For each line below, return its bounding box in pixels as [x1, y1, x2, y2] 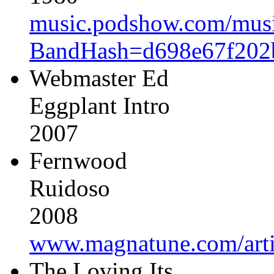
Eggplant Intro [29, 92, 170, 119]
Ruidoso [29, 175, 110, 202]
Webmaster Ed [29, 65, 169, 92]
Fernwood [29, 147, 127, 174]
